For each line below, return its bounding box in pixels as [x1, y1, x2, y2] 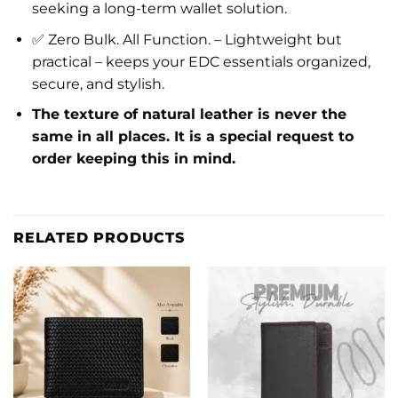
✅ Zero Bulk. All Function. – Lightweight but [31, 30, 342, 48]
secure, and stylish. [31, 75, 164, 92]
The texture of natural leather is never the [31, 106, 346, 123]
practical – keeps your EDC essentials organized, [31, 52, 370, 70]
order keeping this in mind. [31, 150, 235, 168]
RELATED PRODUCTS [13, 229, 185, 247]
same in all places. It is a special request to [31, 128, 354, 146]
